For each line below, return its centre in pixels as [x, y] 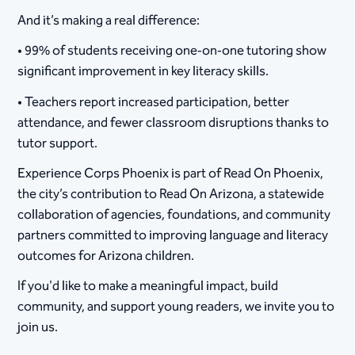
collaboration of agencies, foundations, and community [174, 214]
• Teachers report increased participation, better [154, 102]
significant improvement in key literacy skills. [143, 72]
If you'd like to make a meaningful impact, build [148, 286]
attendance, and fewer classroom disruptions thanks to [174, 122]
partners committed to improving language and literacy [173, 235]
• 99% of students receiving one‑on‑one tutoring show [172, 51]
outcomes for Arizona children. [106, 256]
